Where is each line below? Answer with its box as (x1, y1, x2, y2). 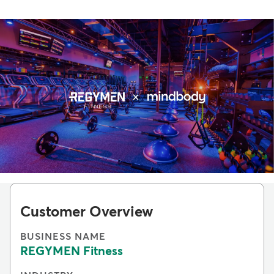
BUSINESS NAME (20, 232, 106, 242)
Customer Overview (20, 205, 153, 220)
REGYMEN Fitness (20, 245, 123, 258)
